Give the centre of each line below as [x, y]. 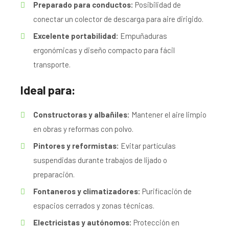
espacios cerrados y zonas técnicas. [94, 205]
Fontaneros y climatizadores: [87, 191]
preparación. [54, 174]
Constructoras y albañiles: [82, 114]
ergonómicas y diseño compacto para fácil [104, 50]
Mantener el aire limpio [168, 114]
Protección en [156, 222]
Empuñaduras [143, 36]
